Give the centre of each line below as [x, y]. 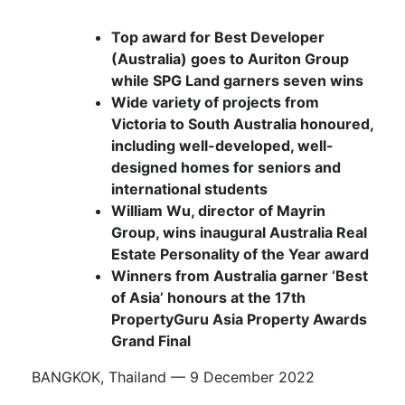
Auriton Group [298, 58]
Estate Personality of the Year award [240, 254]
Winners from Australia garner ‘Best [240, 275]
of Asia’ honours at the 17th [208, 297]
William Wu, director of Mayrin [218, 210]
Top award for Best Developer [218, 37]
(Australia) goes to [179, 58]
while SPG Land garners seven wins [237, 80]
